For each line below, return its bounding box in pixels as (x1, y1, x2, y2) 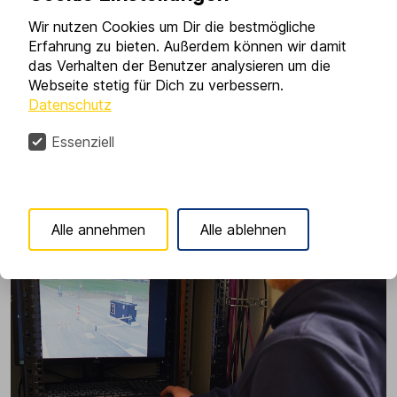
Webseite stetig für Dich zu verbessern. (28, 76, 284, 95)
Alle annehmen (51, 221, 145, 239)
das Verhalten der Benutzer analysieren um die (28, 57, 331, 75)
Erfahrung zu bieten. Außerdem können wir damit (28, 37, 346, 56)
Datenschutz (28, 96, 112, 114)
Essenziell (51, 133, 114, 152)
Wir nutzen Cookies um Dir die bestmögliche (28, 18, 315, 36)
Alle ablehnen (200, 221, 286, 239)
